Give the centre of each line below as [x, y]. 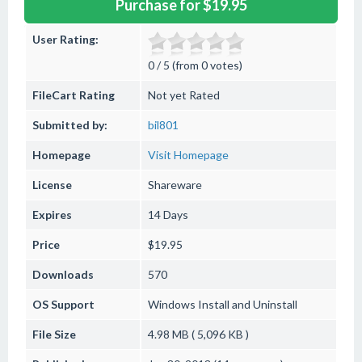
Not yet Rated [184, 95]
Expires [52, 215]
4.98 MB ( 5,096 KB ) [198, 334]
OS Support [63, 304]
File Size [54, 334]
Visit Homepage [188, 155]
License [52, 185]
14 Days [168, 215]
